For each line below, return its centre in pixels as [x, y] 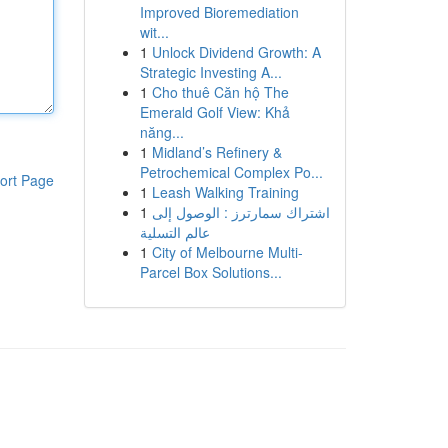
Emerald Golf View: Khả [214, 112]
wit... [154, 32]
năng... [161, 132]
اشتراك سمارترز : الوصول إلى [240, 212]
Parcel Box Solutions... [210, 272]
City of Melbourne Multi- [227, 252]
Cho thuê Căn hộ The [220, 92]
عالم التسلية [174, 232]
